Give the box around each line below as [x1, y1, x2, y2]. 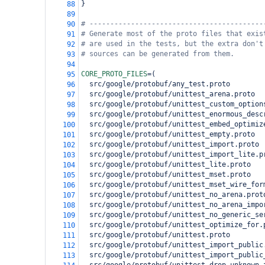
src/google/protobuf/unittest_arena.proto [81, 90, 255, 98]
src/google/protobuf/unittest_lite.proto [81, 160, 251, 169]
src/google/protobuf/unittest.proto [81, 231, 230, 239]
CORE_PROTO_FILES [81, 70, 147, 78]
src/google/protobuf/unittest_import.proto [81, 140, 259, 148]
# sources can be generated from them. [81, 50, 234, 58]
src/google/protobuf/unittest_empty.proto [81, 130, 255, 138]
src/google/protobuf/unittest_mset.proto [81, 170, 251, 179]
